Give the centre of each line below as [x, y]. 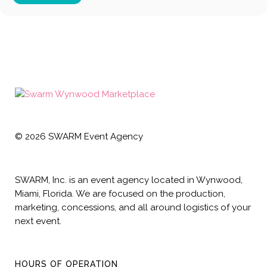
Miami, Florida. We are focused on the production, [120, 194]
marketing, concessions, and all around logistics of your [133, 207]
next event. [38, 221]
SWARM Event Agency [94, 136]
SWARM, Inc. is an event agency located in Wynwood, [129, 180]
